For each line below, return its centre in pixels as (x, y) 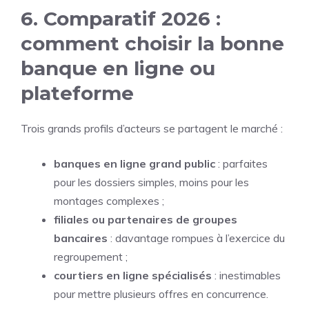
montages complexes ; (109, 201)
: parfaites (241, 163)
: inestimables (246, 275)
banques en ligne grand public (134, 163)
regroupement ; (91, 257)
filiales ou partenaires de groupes (146, 219)
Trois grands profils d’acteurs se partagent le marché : (152, 128)
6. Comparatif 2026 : (121, 19)
